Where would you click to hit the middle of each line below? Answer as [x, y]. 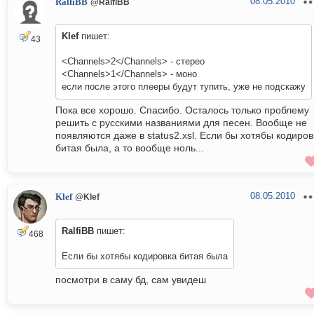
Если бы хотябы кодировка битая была [145, 257]
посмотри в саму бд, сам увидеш [131, 280]
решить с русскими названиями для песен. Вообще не [181, 123]
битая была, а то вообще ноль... [130, 148]
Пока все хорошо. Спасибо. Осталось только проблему [182, 110]
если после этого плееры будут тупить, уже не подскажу [184, 87]
